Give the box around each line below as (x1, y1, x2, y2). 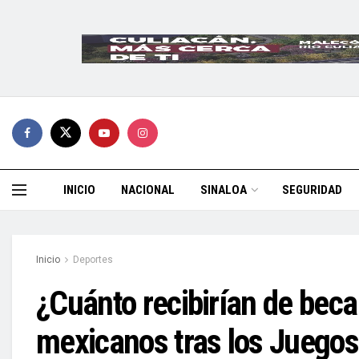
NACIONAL (121, 183, 175, 197)
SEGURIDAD (282, 183, 342, 197)
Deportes (73, 254, 113, 265)
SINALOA (200, 183, 247, 197)
